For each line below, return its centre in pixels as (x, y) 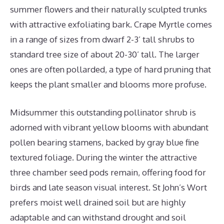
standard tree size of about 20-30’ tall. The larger (105, 54)
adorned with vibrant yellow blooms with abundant (109, 127)
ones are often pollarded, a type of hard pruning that (110, 69)
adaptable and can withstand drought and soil (98, 217)
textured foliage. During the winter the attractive (103, 157)
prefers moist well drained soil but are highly (98, 202)
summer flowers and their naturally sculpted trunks (108, 9)
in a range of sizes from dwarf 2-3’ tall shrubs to (102, 39)
